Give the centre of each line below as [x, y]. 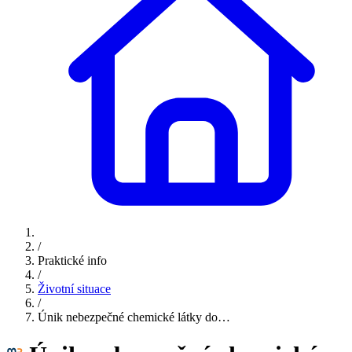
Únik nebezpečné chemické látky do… [134, 317]
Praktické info [72, 260]
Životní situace [74, 288]
